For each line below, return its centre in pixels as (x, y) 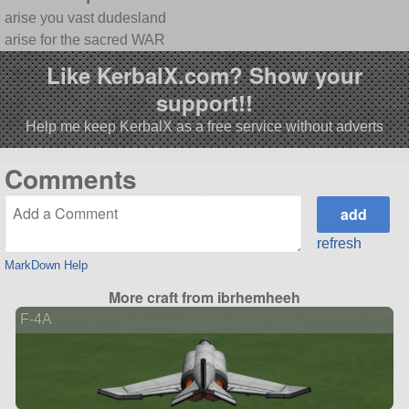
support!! (204, 102)
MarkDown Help (46, 266)
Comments (70, 179)
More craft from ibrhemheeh (204, 298)
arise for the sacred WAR (84, 39)
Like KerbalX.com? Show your (204, 74)
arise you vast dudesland (85, 17)
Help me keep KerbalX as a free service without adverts (204, 126)
